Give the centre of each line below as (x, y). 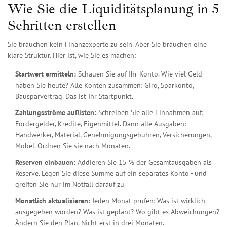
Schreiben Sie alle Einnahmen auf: (150, 113)
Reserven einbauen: (45, 162)
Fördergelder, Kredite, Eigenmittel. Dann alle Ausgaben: (101, 124)
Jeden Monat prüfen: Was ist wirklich (148, 201)
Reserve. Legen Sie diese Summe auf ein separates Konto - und (111, 174)
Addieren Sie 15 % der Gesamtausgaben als (144, 162)
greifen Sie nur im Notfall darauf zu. (70, 185)
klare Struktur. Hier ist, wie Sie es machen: (72, 55)
